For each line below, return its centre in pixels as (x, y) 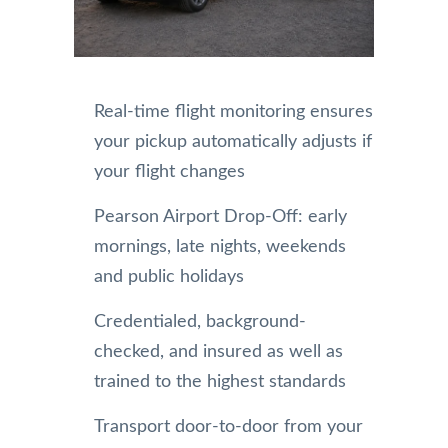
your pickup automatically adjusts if (233, 141)
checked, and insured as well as (218, 351)
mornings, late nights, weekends (220, 246)
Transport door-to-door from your (228, 426)
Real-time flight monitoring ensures (233, 111)
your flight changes (169, 171)
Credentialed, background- (200, 321)
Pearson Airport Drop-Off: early (220, 216)
